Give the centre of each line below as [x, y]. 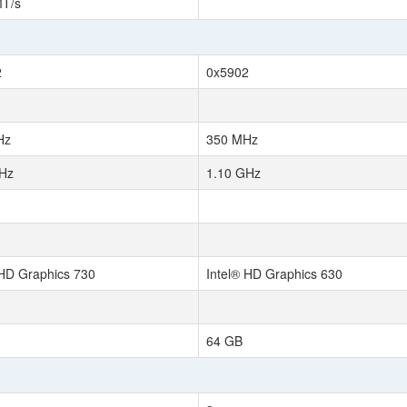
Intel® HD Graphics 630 [274, 273]
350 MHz [232, 139]
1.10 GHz [233, 173]
